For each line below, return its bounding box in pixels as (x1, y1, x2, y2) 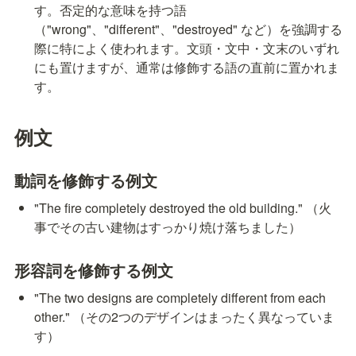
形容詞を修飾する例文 (14, 257, 173, 281)
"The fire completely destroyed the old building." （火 (34, 198, 332, 217)
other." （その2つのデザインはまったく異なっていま (34, 307, 335, 326)
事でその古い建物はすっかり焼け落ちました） (34, 217, 302, 236)
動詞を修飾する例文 (14, 168, 157, 192)
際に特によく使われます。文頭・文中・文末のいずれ (34, 39, 340, 58)
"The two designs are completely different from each (34, 288, 327, 307)
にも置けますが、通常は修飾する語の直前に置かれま (34, 58, 340, 77)
